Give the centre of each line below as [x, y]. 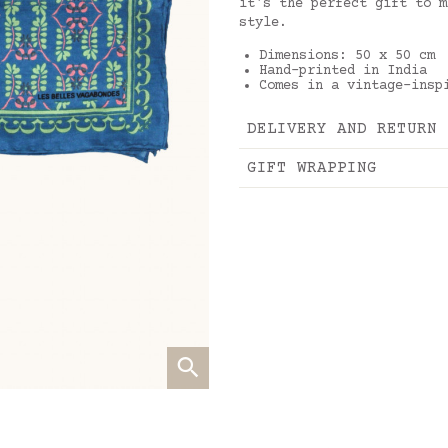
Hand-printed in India [343, 71]
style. [267, 23]
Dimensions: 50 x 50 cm [347, 56]
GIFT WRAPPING [312, 168]
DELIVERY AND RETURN [342, 129]
